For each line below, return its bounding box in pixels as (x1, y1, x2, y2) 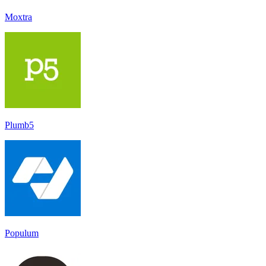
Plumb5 (5, 119, 34, 130)
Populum (5, 227, 39, 238)
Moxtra (5, 11, 32, 22)
